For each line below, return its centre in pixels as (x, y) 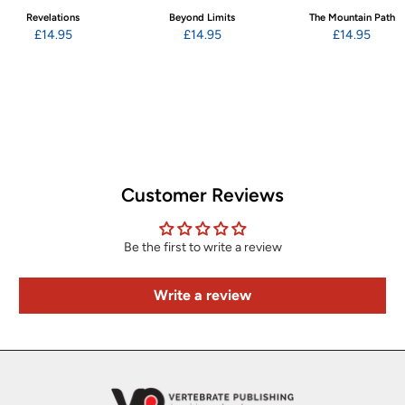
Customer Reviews (202, 195)
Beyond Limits (202, 17)
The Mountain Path (352, 17)
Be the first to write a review (202, 248)
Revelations (53, 17)
